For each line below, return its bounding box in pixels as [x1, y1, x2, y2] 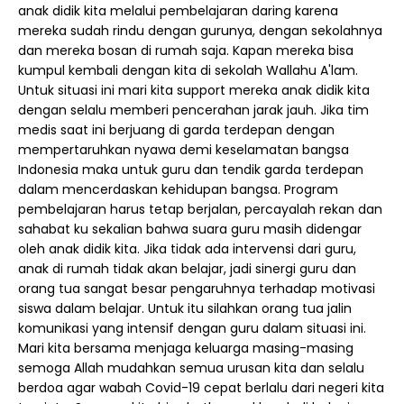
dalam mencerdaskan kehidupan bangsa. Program [18, 180, 338, 198]
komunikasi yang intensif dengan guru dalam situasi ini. [18, 319, 366, 337]
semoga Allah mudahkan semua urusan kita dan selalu [18, 359, 364, 377]
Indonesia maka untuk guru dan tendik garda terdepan [18, 161, 363, 179]
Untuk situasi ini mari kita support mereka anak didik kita [18, 81, 370, 99]
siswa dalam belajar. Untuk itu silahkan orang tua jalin [18, 299, 352, 317]
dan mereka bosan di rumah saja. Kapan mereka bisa [18, 41, 353, 60]
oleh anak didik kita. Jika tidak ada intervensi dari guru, [18, 240, 356, 258]
